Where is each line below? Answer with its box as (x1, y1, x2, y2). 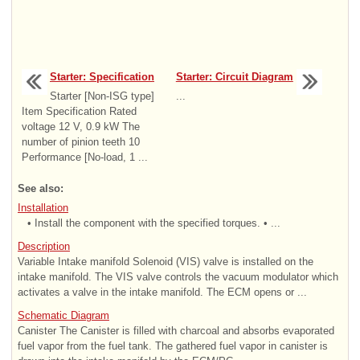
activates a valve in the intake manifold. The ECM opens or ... (18, 286, 307, 299)
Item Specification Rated (22, 105, 137, 118)
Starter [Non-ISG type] (50, 90, 154, 103)
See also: (18, 182, 63, 195)
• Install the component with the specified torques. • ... (18, 217, 280, 230)
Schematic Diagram (18, 309, 109, 322)
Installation (18, 202, 68, 215)
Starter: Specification (50, 71, 154, 84)
